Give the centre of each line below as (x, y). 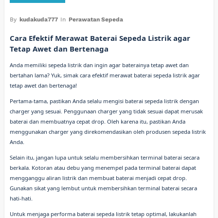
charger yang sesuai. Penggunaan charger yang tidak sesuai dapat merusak (107, 111)
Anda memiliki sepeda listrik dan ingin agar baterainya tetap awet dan (100, 65)
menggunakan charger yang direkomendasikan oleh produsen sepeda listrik (108, 131)
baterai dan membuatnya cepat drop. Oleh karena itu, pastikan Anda (98, 121)
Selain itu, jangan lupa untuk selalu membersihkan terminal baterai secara (105, 157)
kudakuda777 (38, 20)
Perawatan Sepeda (96, 20)
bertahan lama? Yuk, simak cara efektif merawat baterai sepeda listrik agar (105, 75)
